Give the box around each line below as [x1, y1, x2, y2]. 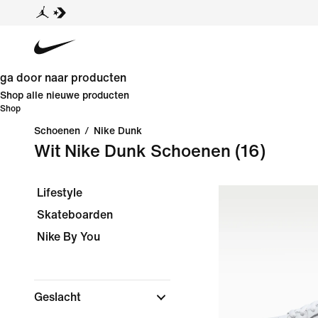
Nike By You [37, 231, 100, 243]
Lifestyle [37, 187, 82, 199]
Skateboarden [37, 209, 113, 221]
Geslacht [34, 291, 84, 303]
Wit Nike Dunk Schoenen [34, 143, 231, 160]
